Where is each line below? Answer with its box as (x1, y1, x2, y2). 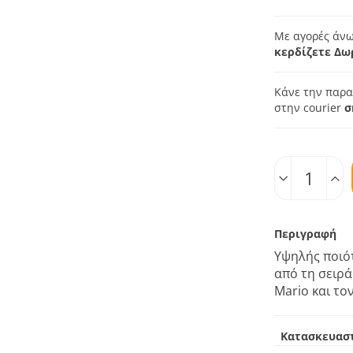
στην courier (274, 100, 345, 115)
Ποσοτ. (274, 140, 308, 154)
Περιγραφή (274, 226, 337, 241)
